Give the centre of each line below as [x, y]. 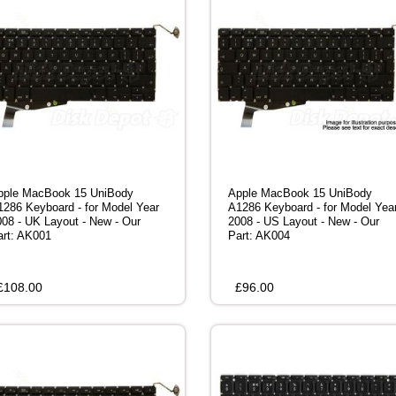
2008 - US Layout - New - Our [304, 222]
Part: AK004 [259, 236]
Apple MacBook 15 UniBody [300, 194]
